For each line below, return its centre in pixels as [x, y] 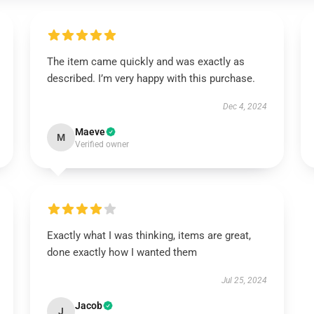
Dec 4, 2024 [245, 107]
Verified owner [102, 144]
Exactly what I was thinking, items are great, [149, 235]
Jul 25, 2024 [245, 280]
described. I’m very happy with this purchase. [151, 78]
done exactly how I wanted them [122, 252]
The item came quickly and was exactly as [145, 62]
